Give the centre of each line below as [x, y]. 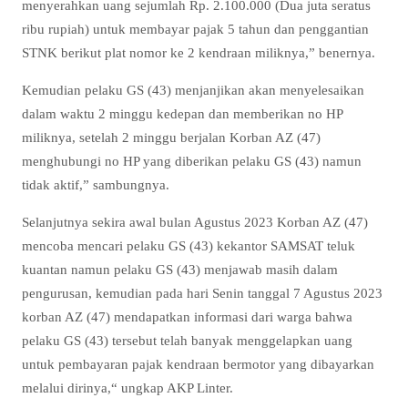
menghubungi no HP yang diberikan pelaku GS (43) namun [192, 161]
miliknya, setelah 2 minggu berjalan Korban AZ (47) [171, 138]
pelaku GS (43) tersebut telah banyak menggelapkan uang [187, 341]
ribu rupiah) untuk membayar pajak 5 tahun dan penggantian [195, 29]
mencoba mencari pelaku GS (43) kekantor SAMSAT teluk [189, 246]
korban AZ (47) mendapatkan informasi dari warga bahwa [187, 317]
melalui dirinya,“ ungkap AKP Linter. [127, 388]
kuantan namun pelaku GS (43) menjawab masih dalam [180, 270]
